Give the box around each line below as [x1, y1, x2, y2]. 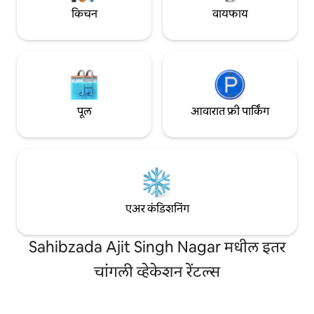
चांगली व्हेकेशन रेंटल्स [94, 261, 220, 282]
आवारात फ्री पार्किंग [191, 104, 269, 119]
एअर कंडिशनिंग [125, 201, 189, 217]
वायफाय [212, 6, 248, 22]
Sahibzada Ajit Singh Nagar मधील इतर [28, 237, 286, 258]
